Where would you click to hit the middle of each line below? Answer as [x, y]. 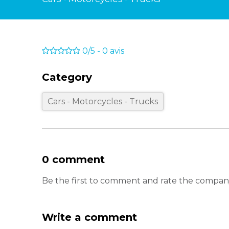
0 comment [73, 159]
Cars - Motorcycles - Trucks [103, 101]
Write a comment [89, 217]
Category [67, 77]
